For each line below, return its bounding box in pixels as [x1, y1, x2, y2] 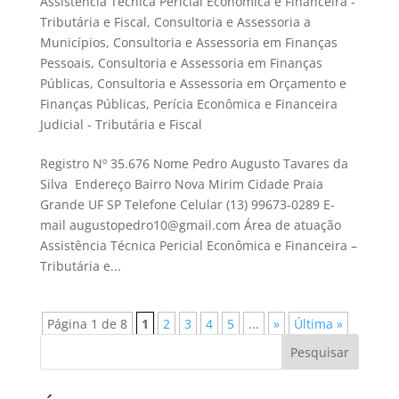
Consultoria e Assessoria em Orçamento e [96, 75, 346, 93]
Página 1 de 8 [46, 315, 127, 333]
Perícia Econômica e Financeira [152, 95, 338, 113]
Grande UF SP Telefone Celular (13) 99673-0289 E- [39, 196, 335, 214]
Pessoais [39, 54, 91, 72]
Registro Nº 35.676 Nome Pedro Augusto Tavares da [39, 155, 348, 173]
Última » [293, 315, 343, 333]
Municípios [39, 34, 106, 52]
